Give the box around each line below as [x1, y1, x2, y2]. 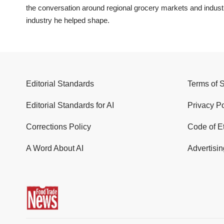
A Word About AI [26, 144, 83, 153]
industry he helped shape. [26, 16, 109, 25]
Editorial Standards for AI [26, 101, 114, 110]
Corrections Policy [26, 122, 91, 131]
